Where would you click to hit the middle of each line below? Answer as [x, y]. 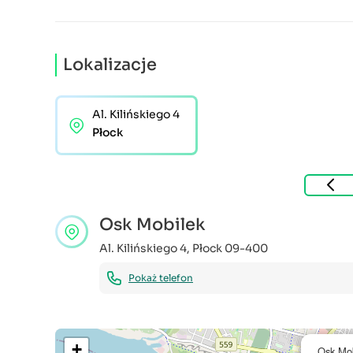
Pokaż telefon [161, 278]
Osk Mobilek [152, 225]
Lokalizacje [110, 65]
